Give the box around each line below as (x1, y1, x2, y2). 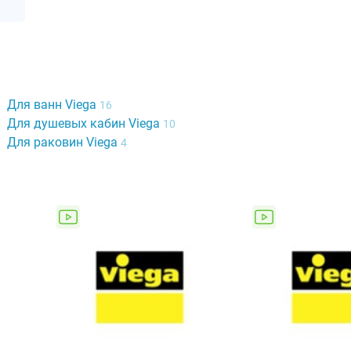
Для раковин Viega (6, 134, 121, 150)
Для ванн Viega (6, 96, 100, 112)
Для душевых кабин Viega (6, 115, 163, 131)
